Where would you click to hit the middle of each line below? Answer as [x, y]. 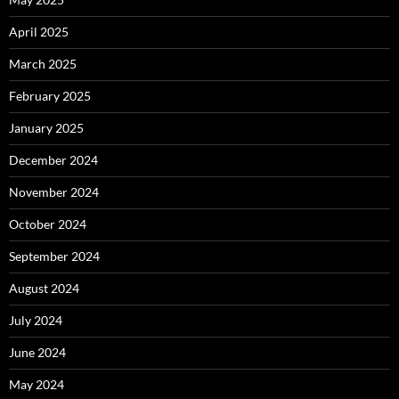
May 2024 [37, 385]
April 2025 [39, 32]
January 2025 [46, 128]
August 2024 [44, 289]
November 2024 [54, 192]
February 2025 [50, 96]
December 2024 [53, 160]
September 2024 [54, 256]
